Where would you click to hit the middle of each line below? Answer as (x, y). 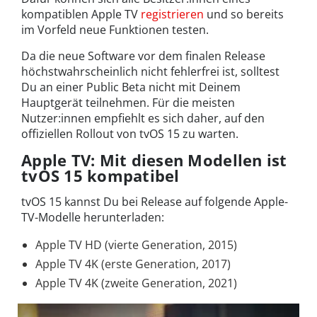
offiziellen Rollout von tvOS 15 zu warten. (130, 133)
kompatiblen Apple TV (81, 14)
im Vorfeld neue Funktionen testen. (115, 29)
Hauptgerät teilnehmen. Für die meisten (128, 102)
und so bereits (244, 14)
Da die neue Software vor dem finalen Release (143, 56)
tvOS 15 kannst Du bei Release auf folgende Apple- (155, 201)
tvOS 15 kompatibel (100, 175)
